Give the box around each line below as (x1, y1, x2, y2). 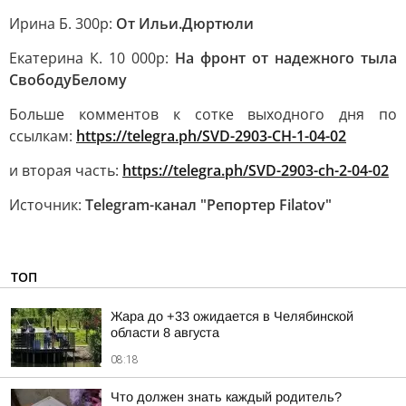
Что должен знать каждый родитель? (111, 390, 342, 404)
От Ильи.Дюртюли (116, 14, 254, 34)
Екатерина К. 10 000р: (9, 48, 175, 68)
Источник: (9, 195, 85, 215)
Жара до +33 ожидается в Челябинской (111, 309, 353, 324)
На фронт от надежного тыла (175, 48, 397, 68)
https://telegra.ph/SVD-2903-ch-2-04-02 (122, 160, 389, 180)
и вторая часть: (9, 160, 122, 180)
